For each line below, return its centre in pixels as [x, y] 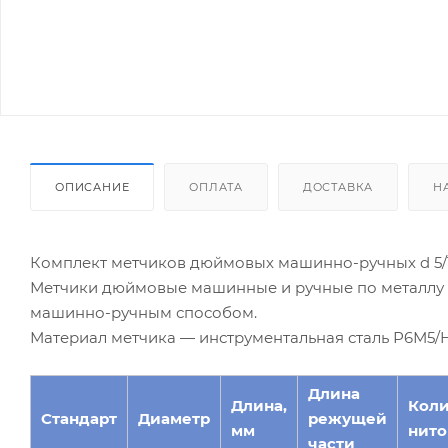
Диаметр [174, 418]
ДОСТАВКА [338, 186]
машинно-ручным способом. [143, 312]
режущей [347, 418]
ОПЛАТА [216, 186]
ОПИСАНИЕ [92, 186]
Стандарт [79, 418]
